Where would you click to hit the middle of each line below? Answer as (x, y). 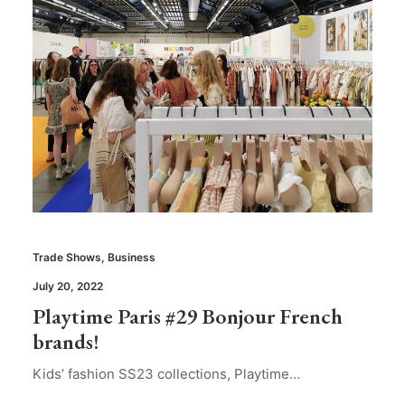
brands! (66, 342)
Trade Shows (67, 258)
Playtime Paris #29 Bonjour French (188, 316)
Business (132, 258)
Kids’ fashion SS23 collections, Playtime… (166, 374)
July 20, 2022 (68, 287)
